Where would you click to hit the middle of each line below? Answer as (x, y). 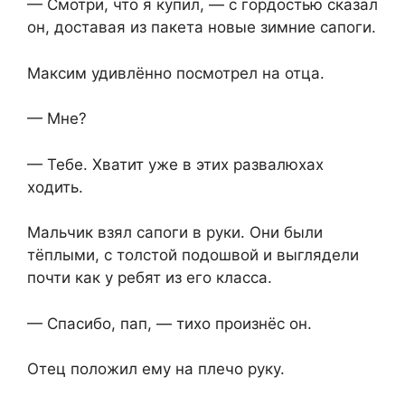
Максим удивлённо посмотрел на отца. (176, 73)
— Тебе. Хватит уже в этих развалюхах (175, 164)
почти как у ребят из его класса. (150, 278)
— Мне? (57, 119)
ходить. (55, 187)
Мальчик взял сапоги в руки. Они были (175, 233)
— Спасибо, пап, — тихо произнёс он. (170, 323)
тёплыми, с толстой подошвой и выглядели (193, 255)
